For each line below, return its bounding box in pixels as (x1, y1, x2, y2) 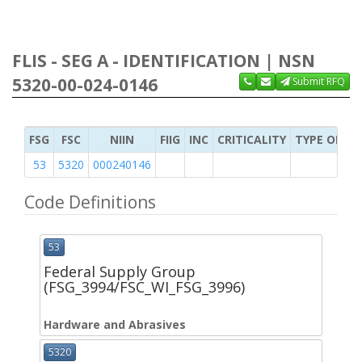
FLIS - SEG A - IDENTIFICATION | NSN (12, 49, 315, 72)
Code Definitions (24, 191, 156, 213)
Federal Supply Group (44, 262, 196, 282)
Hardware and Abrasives (44, 317, 186, 333)
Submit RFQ (290, 74, 345, 88)
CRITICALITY (217, 132, 286, 147)
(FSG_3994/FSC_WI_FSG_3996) (44, 277, 245, 297)
